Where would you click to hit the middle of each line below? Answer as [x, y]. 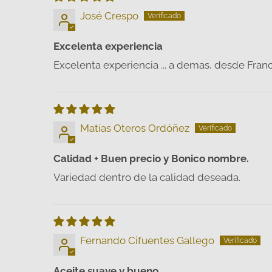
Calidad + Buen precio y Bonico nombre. [151, 158]
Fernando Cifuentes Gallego [147, 240]
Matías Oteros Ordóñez [135, 128]
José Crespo [109, 15]
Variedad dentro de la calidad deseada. [147, 177]
